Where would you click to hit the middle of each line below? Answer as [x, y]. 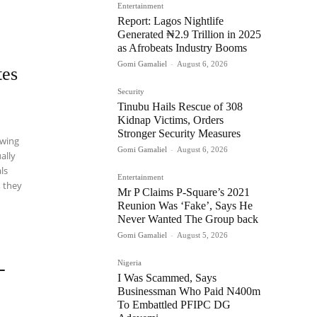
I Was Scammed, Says [167, 277]
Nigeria [129, 262]
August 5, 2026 [202, 235]
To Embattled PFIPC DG [174, 304]
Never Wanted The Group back [188, 219]
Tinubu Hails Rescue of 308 [180, 106]
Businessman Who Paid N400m [189, 291]
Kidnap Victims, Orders [171, 120]
